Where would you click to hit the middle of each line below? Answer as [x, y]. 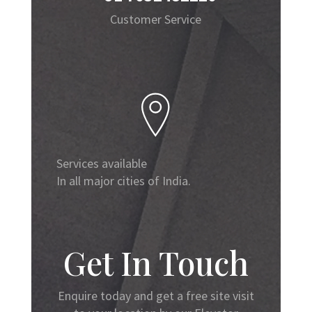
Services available [101, 163]
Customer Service [156, 19]
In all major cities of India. [123, 180]
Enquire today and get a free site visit [156, 295]
